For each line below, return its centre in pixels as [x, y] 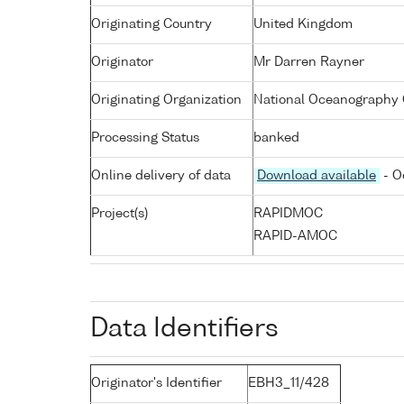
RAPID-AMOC [295, 236]
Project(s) [119, 213]
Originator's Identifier [156, 383]
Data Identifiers [184, 329]
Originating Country [151, 24]
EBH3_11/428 [289, 383]
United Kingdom [303, 24]
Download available [317, 175]
